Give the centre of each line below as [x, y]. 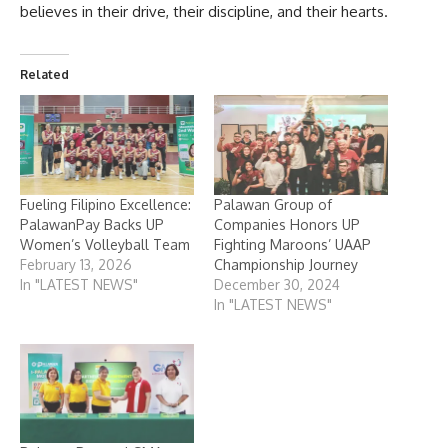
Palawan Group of [273, 204]
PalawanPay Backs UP [92, 224]
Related [44, 75]
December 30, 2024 [277, 284]
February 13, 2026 [76, 264]
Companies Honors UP [287, 224]
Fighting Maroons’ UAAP [292, 244]
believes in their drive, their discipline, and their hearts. [204, 12]
